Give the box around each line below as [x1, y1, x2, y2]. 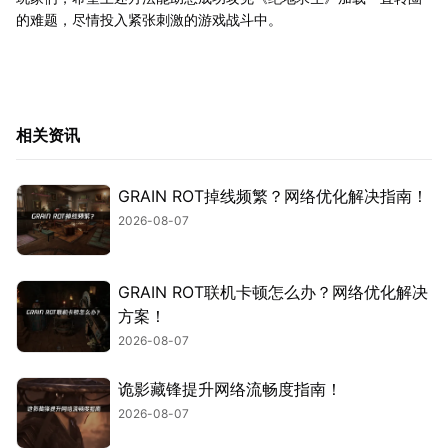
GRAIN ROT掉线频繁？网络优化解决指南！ [118, 185, 428, 206]
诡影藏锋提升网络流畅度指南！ [118, 378, 342, 399]
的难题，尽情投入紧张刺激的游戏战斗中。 [16, 10, 282, 28]
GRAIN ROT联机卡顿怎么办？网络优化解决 [118, 282, 428, 303]
